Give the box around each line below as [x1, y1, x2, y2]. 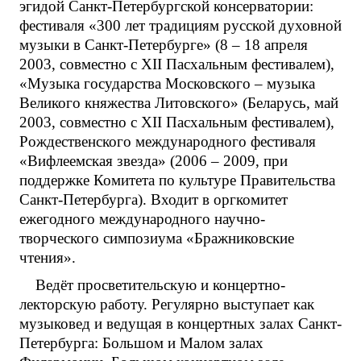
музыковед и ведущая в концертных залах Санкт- [19, 314, 342, 332]
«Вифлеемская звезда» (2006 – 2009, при [19, 151, 288, 169]
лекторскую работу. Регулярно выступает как [19, 295, 314, 313]
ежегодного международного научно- [19, 210, 265, 227]
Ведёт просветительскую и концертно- [35, 276, 285, 293]
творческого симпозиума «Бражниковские [19, 229, 294, 247]
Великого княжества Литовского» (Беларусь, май [19, 93, 338, 111]
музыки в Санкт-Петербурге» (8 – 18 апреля [19, 35, 308, 53]
